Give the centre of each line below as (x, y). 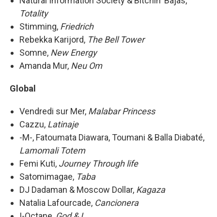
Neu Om (86, 66)
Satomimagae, (48, 177)
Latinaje (63, 124)
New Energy (74, 53)
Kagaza (151, 190)
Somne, (35, 53)
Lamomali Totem (52, 151)
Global (23, 89)
